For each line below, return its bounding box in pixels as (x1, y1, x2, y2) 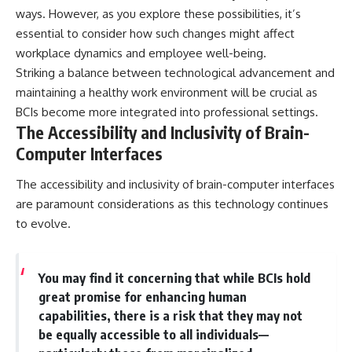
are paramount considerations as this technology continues (16, 196, 328, 212)
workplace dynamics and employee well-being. (16, 45, 266, 60)
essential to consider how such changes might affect (16, 25, 295, 41)
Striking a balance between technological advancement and (16, 64, 335, 80)
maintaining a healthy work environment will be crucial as (16, 84, 317, 100)
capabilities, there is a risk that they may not (38, 306, 302, 324)
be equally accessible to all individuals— (38, 325, 269, 343)
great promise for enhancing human (38, 288, 247, 305)
